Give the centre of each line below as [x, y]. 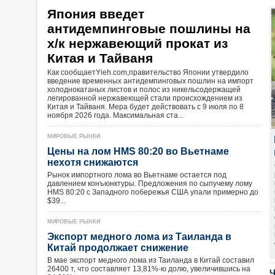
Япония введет [96, 14]
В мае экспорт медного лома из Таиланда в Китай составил [151, 260]
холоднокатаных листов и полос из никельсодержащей [144, 90]
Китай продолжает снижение [120, 248]
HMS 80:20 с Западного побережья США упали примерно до [153, 192]
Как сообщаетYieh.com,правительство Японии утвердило [148, 72]
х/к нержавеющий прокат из [137, 43]
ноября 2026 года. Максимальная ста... [115, 115]
